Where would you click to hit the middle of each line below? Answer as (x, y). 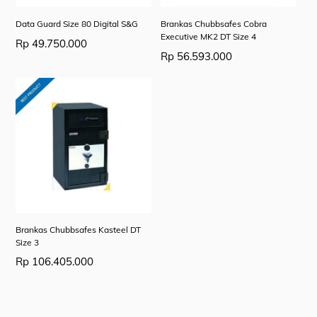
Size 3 (28, 243)
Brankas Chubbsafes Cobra (213, 24)
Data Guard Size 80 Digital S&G (77, 24)
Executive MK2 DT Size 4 (208, 37)
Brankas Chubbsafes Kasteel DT (79, 230)
